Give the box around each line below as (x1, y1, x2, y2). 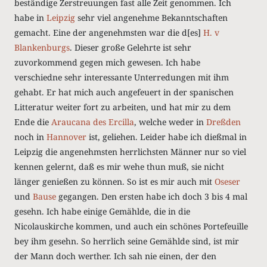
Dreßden (206, 116, 241, 128)
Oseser (214, 176, 240, 187)
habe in (14, 12, 46, 23)
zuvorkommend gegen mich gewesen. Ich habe (14, 57, 200, 68)
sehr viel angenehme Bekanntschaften (74, 12, 228, 23)
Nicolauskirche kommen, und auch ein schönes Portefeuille (14, 221, 248, 232)
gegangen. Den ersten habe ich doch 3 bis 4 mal (55, 191, 247, 202)
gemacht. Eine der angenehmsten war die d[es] (14, 27, 203, 38)
